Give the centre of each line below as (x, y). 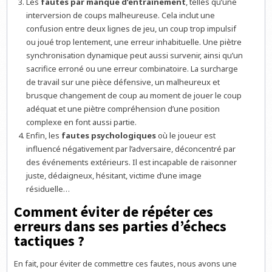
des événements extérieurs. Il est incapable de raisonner (132, 162)
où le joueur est (186, 136)
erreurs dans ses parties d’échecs (121, 226)
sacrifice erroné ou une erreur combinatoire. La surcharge (132, 69)
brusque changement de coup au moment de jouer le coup (134, 96)
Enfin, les (44, 136)
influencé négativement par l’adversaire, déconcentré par (131, 149)
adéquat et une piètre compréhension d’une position (123, 109)
